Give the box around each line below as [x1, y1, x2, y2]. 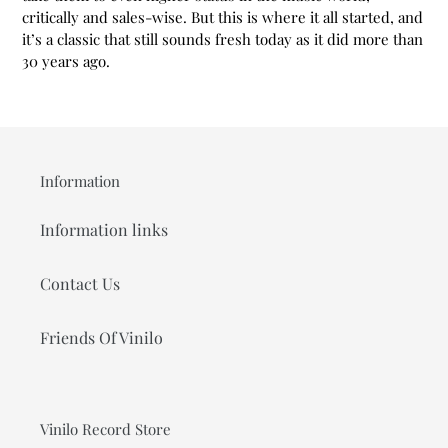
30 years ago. [22, 51, 110, 72]
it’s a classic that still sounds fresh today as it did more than [22, 29, 423, 50]
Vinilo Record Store [40, 418, 171, 439]
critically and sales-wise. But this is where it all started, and [22, 7, 423, 28]
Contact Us [40, 272, 120, 294]
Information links [40, 218, 168, 240]
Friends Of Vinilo [40, 326, 163, 348]
